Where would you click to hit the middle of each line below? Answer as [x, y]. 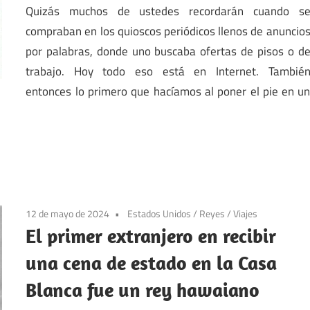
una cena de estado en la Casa [152, 263]
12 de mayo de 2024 [68, 214]
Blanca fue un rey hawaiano [143, 290]
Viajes [246, 214]
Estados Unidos [159, 214]
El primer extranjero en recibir [151, 236]
